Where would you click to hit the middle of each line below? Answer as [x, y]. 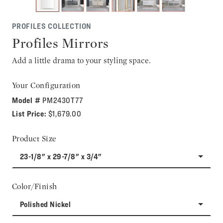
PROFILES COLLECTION [52, 26]
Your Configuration [46, 85]
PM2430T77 [63, 100]
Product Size [34, 138]
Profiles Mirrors [60, 43]
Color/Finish [35, 186]
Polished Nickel [46, 204]
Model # [27, 100]
